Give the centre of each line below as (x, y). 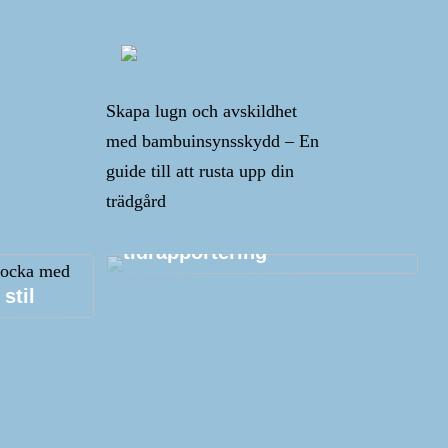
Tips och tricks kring (221, 232)
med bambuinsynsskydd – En (212, 141)
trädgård (136, 201)
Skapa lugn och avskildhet (201, 111)
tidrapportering (194, 252)
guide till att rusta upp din (200, 171)
